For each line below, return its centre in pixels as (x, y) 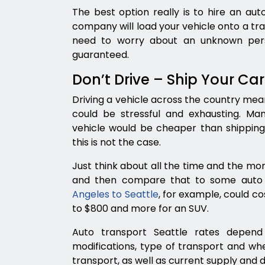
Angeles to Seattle (115, 194)
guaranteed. (101, 55)
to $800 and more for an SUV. (140, 209)
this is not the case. (117, 142)
